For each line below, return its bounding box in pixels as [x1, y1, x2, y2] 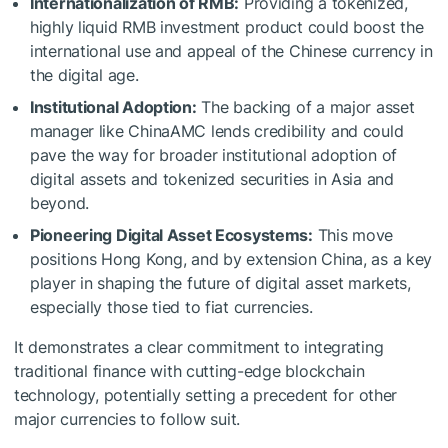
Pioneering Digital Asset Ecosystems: [30, 224, 313, 245]
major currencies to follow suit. [14, 408, 241, 429]
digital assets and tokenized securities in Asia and [30, 168, 394, 189]
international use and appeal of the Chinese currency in [30, 40, 433, 61]
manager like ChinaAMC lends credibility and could [30, 120, 404, 141]
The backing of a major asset [196, 96, 415, 117]
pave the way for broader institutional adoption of [30, 144, 398, 165]
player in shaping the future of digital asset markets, [30, 272, 411, 293]
